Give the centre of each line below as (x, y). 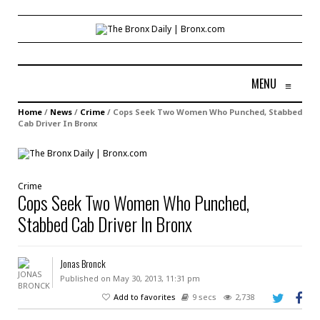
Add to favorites (145, 296)
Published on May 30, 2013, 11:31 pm (130, 278)
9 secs (204, 296)
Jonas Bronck (82, 263)
